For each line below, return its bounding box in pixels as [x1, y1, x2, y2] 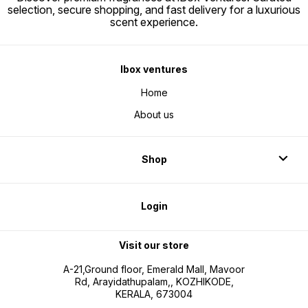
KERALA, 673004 [115, 288, 192, 300]
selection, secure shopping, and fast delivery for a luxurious [8, 3, 300, 17]
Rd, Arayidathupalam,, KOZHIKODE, [74, 276, 234, 288]
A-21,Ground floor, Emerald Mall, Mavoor [63, 263, 245, 276]
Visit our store [119, 239, 189, 251]
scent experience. [110, 15, 198, 30]
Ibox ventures [120, 63, 188, 75]
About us [134, 109, 174, 121]
